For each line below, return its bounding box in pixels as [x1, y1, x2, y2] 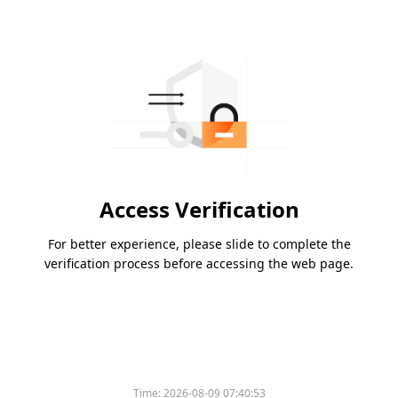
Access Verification [99, 195, 299, 225]
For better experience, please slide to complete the [47, 235, 351, 253]
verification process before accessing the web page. [44, 255, 354, 273]
